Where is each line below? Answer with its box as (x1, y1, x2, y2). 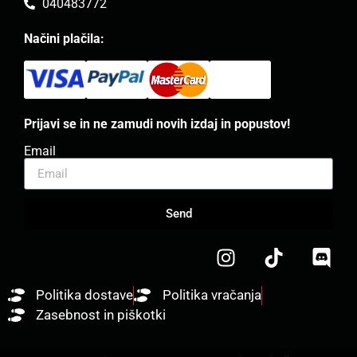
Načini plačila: (24, 31, 104, 47)
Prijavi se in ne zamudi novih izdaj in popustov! (24, 116, 290, 131)
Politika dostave (36, 287, 134, 304)
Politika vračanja (162, 287, 261, 304)
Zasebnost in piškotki (36, 307, 167, 324)
